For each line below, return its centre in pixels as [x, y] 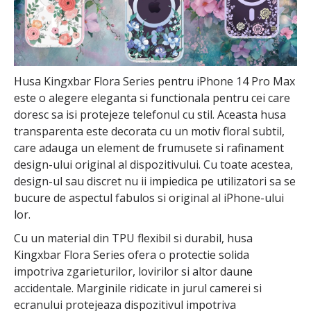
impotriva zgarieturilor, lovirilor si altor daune [133, 272]
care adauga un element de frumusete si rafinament [149, 148]
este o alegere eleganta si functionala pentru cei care [152, 98]
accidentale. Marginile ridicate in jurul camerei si [138, 288]
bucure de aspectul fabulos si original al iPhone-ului [149, 198]
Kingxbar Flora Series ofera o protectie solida [132, 255]
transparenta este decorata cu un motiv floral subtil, [149, 132]
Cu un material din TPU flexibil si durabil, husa [133, 238]
